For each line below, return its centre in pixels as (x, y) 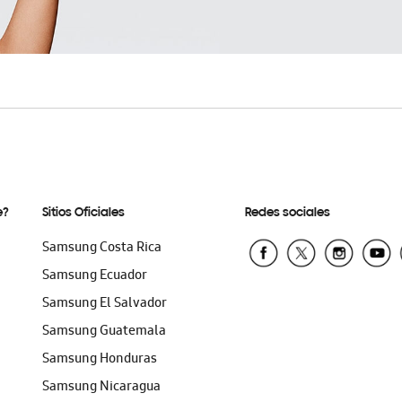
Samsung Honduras (100, 360)
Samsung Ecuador (95, 276)
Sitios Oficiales (84, 213)
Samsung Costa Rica (102, 249)
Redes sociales (287, 213)
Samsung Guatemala (105, 332)
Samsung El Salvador (105, 304)
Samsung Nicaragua (102, 388)
